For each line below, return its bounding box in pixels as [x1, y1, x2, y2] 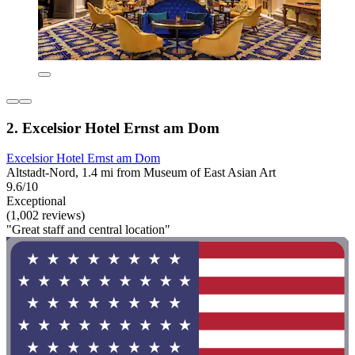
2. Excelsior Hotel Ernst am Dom [6, 119, 219, 136]
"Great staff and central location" [6, 223, 170, 237]
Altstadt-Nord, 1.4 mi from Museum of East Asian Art [6, 166, 276, 180]
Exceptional [6, 194, 66, 208]
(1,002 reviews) [6, 208, 85, 223]
